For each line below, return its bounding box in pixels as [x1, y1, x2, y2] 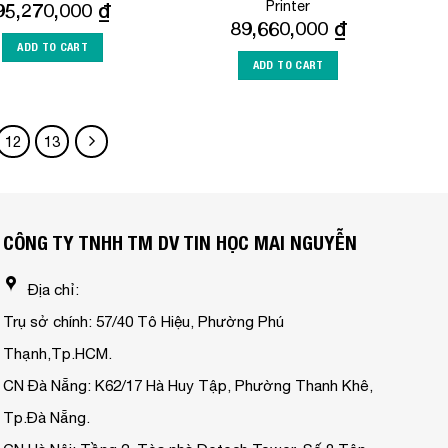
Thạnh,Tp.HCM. [2, 345, 112, 363]
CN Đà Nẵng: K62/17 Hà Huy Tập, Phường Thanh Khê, [2, 377, 373, 395]
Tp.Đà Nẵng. [2, 409, 90, 427]
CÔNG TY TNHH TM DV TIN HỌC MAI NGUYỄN [2, 231, 357, 255]
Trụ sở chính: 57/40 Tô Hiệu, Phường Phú [2, 313, 284, 331]
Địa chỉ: [27, 281, 79, 299]
